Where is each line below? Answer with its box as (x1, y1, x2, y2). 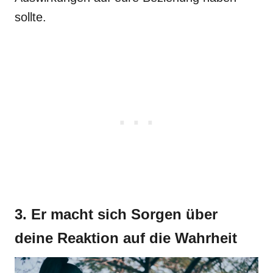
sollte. (15, 10, 46, 24)
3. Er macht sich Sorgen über (15, 206, 218, 222)
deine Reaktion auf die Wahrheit (15, 230, 237, 246)
